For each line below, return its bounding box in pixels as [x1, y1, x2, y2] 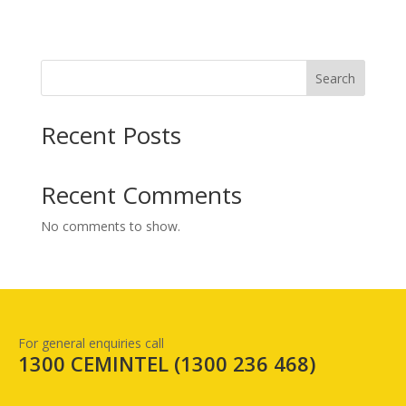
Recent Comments [40, 178, 242, 211]
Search [315, 69, 356, 87]
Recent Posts [40, 118, 181, 151]
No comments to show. [40, 217, 180, 235]
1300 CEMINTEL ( [18, 349, 180, 377]
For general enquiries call [18, 333, 164, 352]
